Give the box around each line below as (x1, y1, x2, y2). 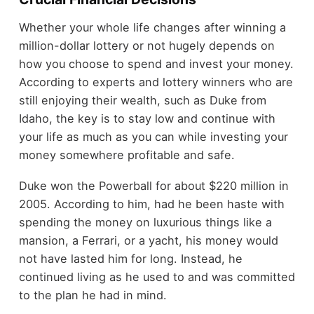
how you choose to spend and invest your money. (18, 56, 294, 71)
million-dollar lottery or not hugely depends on (18, 38, 275, 53)
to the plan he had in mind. (18, 288, 167, 303)
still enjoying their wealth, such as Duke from (18, 93, 266, 107)
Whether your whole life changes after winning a (18, 20, 286, 34)
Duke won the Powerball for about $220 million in (18, 179, 289, 193)
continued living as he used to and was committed (18, 270, 295, 285)
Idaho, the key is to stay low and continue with (18, 111, 275, 125)
